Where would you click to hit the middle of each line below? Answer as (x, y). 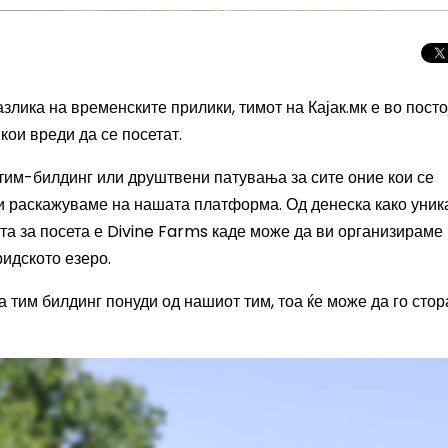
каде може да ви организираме (327, 231)
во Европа (361, 417)
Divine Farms (159, 231)
